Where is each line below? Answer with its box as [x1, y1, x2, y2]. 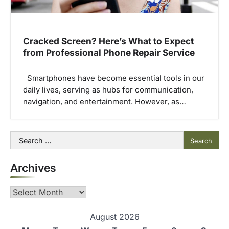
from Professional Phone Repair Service [23, 47, 195, 58]
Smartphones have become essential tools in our [23, 74, 204, 83]
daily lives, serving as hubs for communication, [23, 85, 193, 95]
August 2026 [89, 212, 140, 222]
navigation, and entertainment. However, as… [23, 97, 186, 107]
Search [10, 132, 36, 143]
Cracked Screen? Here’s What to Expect [23, 35, 194, 47]
